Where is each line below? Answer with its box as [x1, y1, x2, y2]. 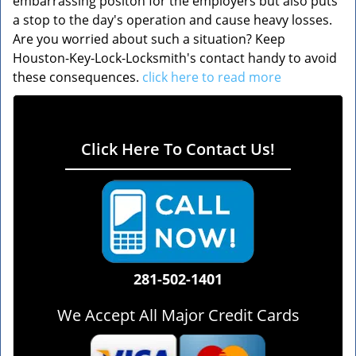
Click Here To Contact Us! [81, 138, 275, 160]
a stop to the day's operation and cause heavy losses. [13, 11, 332, 29]
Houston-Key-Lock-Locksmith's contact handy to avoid [13, 49, 337, 67]
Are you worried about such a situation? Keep [13, 30, 285, 48]
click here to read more [142, 68, 281, 86]
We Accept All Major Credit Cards [56, 304, 300, 326]
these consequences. [13, 68, 142, 86]
